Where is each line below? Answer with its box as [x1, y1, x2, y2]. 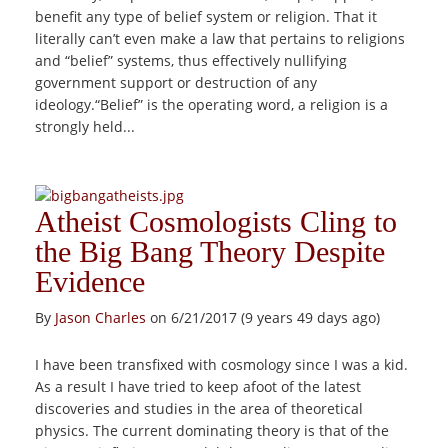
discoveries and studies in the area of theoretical [35, 399, 363, 418]
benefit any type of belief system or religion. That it [35, 7, 377, 26]
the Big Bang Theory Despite [35, 235, 385, 268]
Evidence [35, 265, 145, 298]
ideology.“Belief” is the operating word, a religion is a [35, 95, 388, 114]
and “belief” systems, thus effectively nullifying [35, 51, 347, 70]
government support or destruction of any [35, 73, 317, 92]
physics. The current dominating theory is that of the [35, 421, 389, 440]
